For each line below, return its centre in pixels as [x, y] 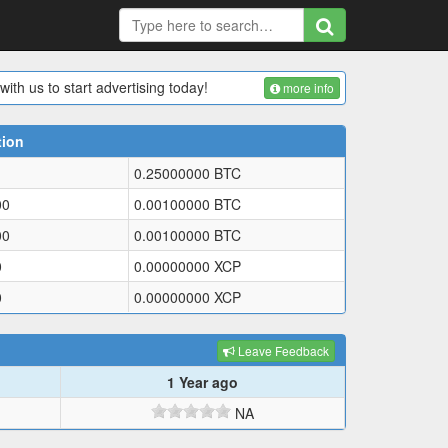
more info [307, 87]
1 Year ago [202, 382]
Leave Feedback [282, 351]
